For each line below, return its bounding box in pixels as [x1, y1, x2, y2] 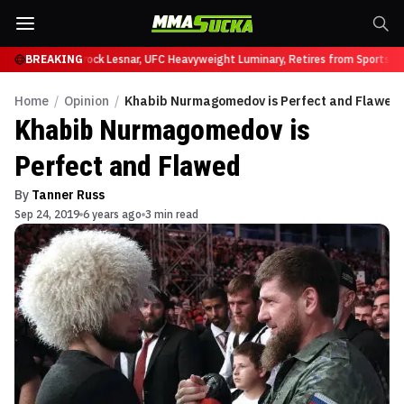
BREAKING [25, 52, 83, 66]
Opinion [64, 93, 109, 109]
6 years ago [83, 207, 142, 221]
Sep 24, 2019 [14, 207, 79, 221]
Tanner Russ [32, 187, 105, 203]
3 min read [145, 207, 198, 221]
